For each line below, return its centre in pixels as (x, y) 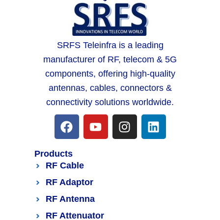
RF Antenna (70, 199)
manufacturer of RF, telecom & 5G (110, 60)
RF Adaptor (69, 182)
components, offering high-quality (110, 74)
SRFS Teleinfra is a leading (110, 45)
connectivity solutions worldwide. (110, 102)
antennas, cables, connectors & (110, 88)
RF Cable (65, 166)
